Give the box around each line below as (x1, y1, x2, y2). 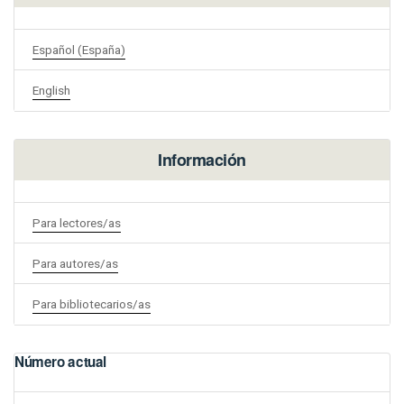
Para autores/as (32, 255, 118, 271)
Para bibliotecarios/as (32, 296, 151, 311)
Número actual (14, 351, 107, 372)
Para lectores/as (32, 215, 121, 230)
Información (157, 147, 247, 171)
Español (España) (32, 41, 125, 57)
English (32, 82, 70, 97)
